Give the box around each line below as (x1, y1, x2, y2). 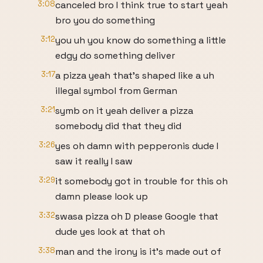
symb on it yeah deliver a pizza (55, 104, 193, 117)
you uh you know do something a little (55, 34, 226, 46)
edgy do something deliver (55, 49, 175, 62)
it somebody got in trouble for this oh (55, 175, 228, 187)
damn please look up (55, 190, 148, 203)
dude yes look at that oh (55, 225, 165, 238)
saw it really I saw (55, 155, 133, 167)
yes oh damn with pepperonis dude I (55, 140, 218, 152)
